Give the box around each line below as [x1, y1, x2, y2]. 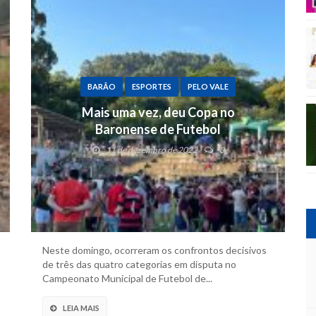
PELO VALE [188, 82, 229, 91]
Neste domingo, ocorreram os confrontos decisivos [42, 244, 267, 256]
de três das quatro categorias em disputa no [42, 258, 236, 270]
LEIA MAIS [63, 303, 99, 312]
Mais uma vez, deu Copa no [81, 104, 235, 120]
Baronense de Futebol [95, 121, 221, 137]
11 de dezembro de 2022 [105, 145, 197, 155]
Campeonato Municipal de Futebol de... [42, 272, 212, 284]
